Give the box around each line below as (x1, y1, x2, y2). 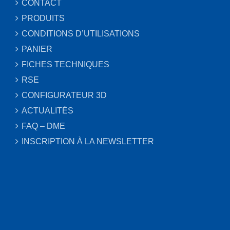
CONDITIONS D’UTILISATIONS (22, 29, 140, 38)
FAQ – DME (22, 121, 65, 130)
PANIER (22, 44, 52, 53)
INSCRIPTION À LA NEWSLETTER (22, 137, 154, 146)
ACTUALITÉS (22, 106, 73, 115)
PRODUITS (22, 13, 65, 23)
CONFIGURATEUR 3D (22, 90, 107, 100)
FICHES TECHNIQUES (22, 60, 109, 69)
